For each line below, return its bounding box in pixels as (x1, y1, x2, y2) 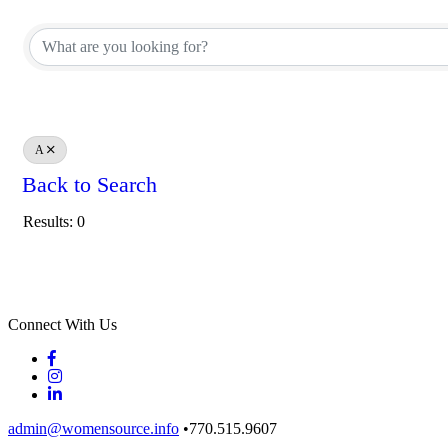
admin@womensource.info (8, 419, 179, 437)
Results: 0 (23, 213, 85, 231)
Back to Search (22, 172, 157, 197)
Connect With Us (8, 315, 117, 333)
